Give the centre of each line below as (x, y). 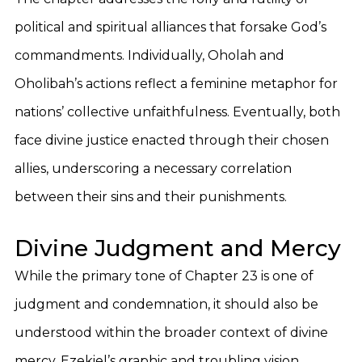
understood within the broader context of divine (171, 333)
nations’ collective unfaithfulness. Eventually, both (177, 112)
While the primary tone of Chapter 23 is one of (164, 276)
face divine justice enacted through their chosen (172, 140)
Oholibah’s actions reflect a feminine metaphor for (176, 84)
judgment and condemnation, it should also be (166, 304)
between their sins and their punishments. (151, 197)
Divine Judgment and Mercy (178, 248)
